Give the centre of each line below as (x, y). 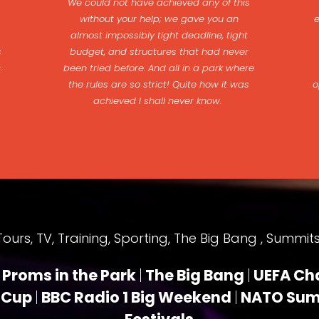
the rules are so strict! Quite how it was (159, 84)
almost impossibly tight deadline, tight (159, 35)
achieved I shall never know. (159, 101)
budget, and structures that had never (159, 52)
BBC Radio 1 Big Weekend (136, 297)
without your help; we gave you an (159, 19)
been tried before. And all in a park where (159, 68)
